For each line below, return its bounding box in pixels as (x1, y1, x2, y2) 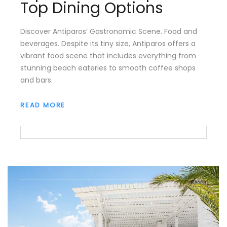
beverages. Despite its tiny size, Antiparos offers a (20, 39, 196, 49)
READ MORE (20, 100, 66, 110)
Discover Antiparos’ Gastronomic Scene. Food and (20, 26, 197, 37)
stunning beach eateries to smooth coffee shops (20, 63, 196, 73)
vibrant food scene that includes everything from (20, 51, 196, 61)
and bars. (20, 75, 53, 86)
